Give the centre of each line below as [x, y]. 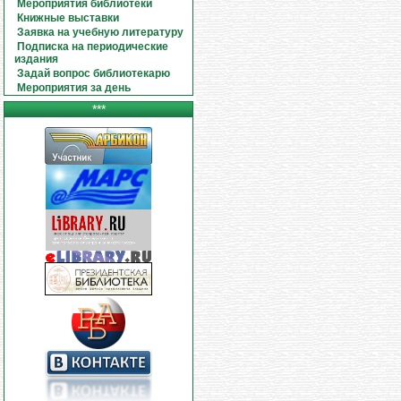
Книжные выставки [68, 18]
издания [37, 59]
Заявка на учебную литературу [101, 32]
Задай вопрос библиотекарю [94, 73]
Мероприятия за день [74, 88]
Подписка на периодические [93, 47]
